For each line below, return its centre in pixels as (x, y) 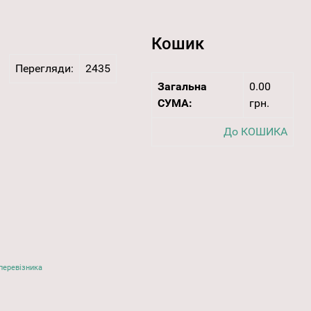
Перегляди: (44, 69)
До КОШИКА (255, 132)
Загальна (182, 87)
